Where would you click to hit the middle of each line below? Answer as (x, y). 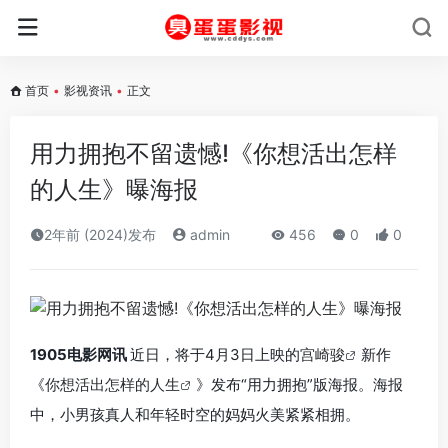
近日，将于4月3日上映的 (215, 354)
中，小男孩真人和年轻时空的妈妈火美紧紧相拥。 (195, 414)
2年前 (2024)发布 (100, 234)
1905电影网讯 (80, 354)
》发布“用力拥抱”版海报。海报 (299, 384)
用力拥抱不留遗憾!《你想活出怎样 (213, 153)
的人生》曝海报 (114, 189)
